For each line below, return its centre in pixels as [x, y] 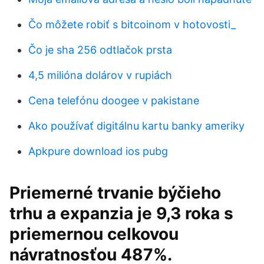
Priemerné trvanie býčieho [115, 193]
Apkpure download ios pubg [98, 151]
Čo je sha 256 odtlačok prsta [100, 50]
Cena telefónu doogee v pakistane [114, 100]
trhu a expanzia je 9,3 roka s [121, 213]
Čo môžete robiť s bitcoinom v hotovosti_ [132, 24]
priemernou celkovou [94, 234]
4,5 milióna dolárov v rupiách [100, 75]
